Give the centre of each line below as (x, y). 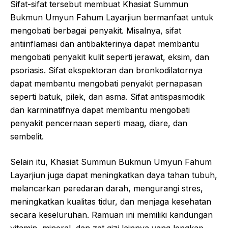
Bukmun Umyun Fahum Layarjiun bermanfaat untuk (112, 17)
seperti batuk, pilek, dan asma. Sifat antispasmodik (107, 96)
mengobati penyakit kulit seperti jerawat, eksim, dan (110, 57)
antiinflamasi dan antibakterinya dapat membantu (105, 44)
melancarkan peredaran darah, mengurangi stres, (107, 188)
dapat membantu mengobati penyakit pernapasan (106, 83)
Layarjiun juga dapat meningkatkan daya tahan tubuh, (114, 175)
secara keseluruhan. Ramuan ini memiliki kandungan (111, 215)
